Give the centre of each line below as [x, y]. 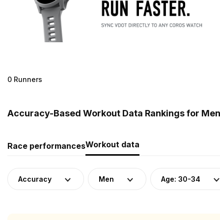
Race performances [46, 146]
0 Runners [25, 79]
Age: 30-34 [181, 179]
